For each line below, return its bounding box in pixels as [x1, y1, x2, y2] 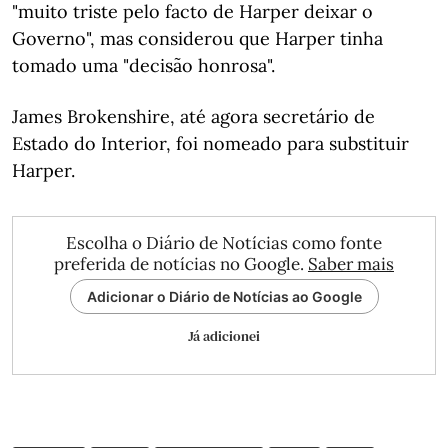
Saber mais [308, 253, 394, 275]
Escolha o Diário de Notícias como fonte [66, 232, 382, 254]
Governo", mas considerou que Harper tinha [12, 27, 383, 50]
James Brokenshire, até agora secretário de [12, 105, 375, 128]
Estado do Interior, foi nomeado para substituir [12, 132, 409, 155]
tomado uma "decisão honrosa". [12, 54, 275, 77]
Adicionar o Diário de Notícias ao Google [86, 288, 362, 305]
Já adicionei [188, 326, 260, 346]
